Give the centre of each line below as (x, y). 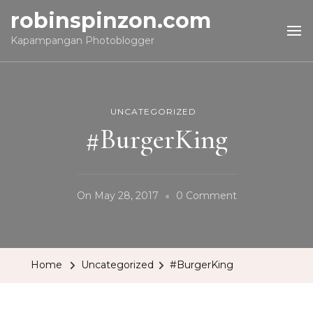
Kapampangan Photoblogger (82, 41)
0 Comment (206, 196)
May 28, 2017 (126, 196)
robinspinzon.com (111, 21)
